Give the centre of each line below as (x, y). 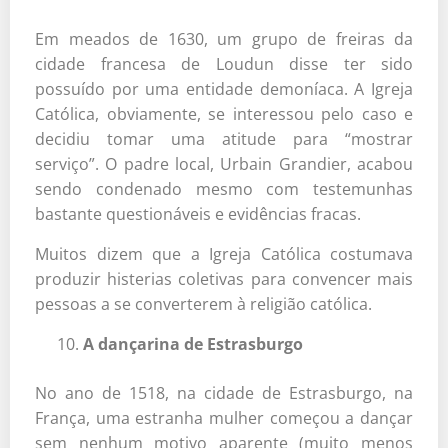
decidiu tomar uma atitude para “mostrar (224, 138)
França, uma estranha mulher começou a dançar (224, 417)
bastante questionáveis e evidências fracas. (198, 213)
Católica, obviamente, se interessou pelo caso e (224, 113)
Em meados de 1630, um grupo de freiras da (224, 38)
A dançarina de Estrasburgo (193, 343)
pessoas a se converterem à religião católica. (203, 303)
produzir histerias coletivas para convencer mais (224, 278)
